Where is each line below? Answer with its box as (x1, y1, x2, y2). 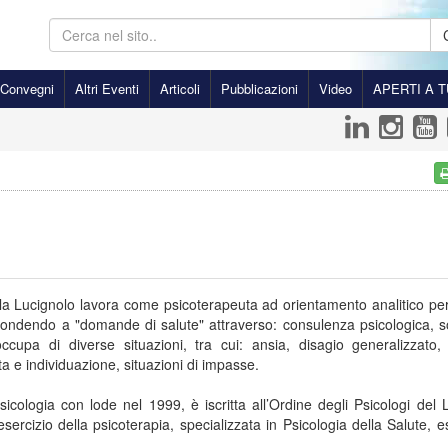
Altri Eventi (75, 79, 139, 98)
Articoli (160, 79, 200, 98)
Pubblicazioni (221, 79, 298, 98)
